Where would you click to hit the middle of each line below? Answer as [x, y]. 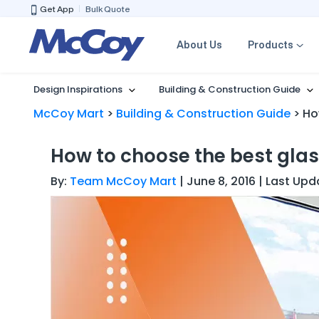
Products [271, 45]
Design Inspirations [78, 89]
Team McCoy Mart [123, 181]
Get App [57, 9]
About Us [199, 45]
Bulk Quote [108, 9]
